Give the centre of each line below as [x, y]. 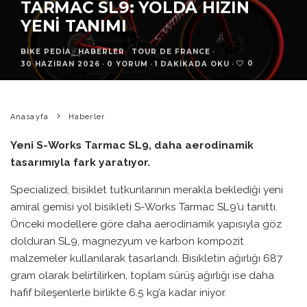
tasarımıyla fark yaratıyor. [80, 162]
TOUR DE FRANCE [171, 49]
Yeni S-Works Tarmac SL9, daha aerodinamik [132, 145]
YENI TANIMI [74, 25]
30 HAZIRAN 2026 [60, 62]
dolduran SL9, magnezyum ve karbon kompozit [127, 241]
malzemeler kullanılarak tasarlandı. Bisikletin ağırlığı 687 [146, 258]
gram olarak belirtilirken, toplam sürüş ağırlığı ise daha [142, 275]
